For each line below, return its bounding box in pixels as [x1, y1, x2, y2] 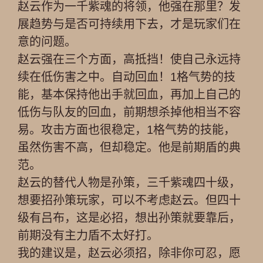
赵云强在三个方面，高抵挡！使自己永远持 [18, 53, 241, 66]
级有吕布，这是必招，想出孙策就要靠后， [18, 211, 241, 224]
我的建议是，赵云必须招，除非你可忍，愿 [18, 247, 241, 259]
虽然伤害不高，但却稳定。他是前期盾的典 [18, 141, 241, 154]
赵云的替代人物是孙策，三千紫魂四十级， [18, 176, 241, 189]
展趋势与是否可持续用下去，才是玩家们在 [18, 18, 241, 31]
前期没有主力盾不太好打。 [18, 229, 159, 242]
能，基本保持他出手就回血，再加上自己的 [18, 88, 241, 101]
